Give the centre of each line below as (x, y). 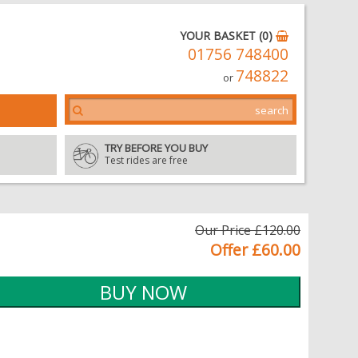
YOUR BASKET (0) (228, 36)
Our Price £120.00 (248, 230)
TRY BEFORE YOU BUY (156, 148)
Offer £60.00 (255, 250)
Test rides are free (146, 160)
